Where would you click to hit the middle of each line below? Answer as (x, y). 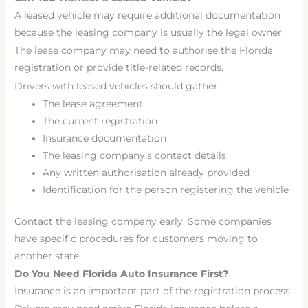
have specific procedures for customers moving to (136, 238)
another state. (48, 255)
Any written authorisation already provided (146, 173)
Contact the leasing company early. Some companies (143, 221)
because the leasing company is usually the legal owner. (150, 32)
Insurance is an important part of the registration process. (154, 290)
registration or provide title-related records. (119, 68)
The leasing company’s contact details (135, 156)
